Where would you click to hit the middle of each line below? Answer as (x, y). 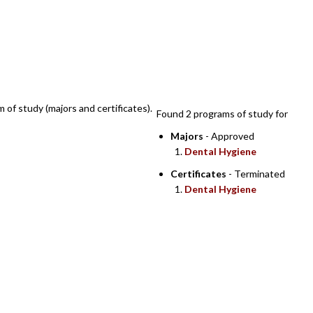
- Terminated (256, 174)
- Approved (229, 136)
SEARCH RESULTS (222, 73)
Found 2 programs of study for (222, 114)
